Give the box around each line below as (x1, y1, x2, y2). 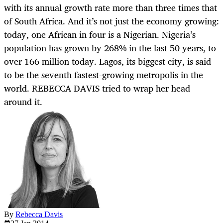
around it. (4, 94, 42, 110)
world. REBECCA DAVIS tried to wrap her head (4, 81, 190, 96)
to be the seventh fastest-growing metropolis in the (4, 67, 203, 83)
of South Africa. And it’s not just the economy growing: (4, 13, 219, 29)
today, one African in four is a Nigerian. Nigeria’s (4, 27, 196, 42)
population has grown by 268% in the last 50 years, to (4, 40, 216, 56)
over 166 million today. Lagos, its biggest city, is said (4, 54, 211, 69)
